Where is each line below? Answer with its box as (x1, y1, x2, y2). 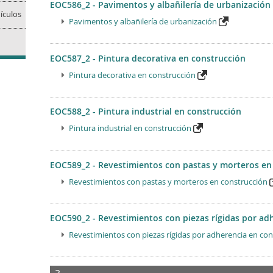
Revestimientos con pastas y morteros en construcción (68, 175, 268, 187)
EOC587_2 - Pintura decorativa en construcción (49, 52, 246, 64)
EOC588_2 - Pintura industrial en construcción (49, 105, 241, 118)
